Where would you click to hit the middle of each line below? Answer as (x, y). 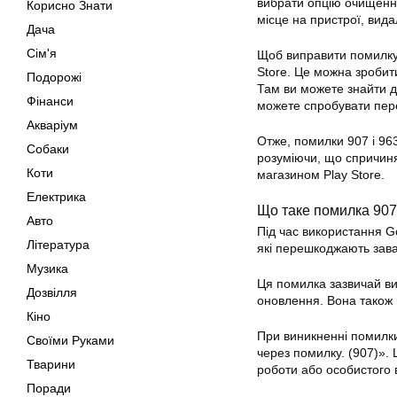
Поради (49, 388)
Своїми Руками (70, 340)
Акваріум (52, 125)
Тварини (51, 364)
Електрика (56, 197)
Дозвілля (52, 292)
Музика (47, 269)
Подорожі (54, 77)
